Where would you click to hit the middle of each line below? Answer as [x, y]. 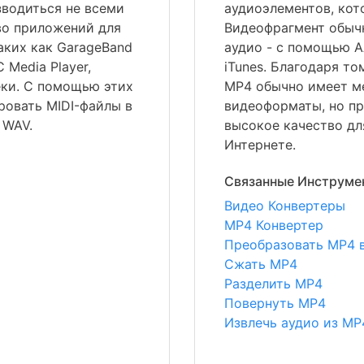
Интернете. [260, 145]
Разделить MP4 [273, 284]
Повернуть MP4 [275, 303]
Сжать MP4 [261, 264]
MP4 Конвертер [274, 225]
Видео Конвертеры [285, 206]
